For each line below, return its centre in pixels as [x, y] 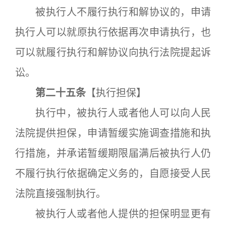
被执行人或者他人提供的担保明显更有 [113, 214]
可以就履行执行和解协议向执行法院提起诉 [113, 52]
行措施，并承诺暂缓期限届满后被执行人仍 [113, 153]
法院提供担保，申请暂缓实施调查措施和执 [113, 133]
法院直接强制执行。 [61, 194]
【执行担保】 [116, 93]
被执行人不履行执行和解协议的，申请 [113, 12]
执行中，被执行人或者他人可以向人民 [113, 113]
